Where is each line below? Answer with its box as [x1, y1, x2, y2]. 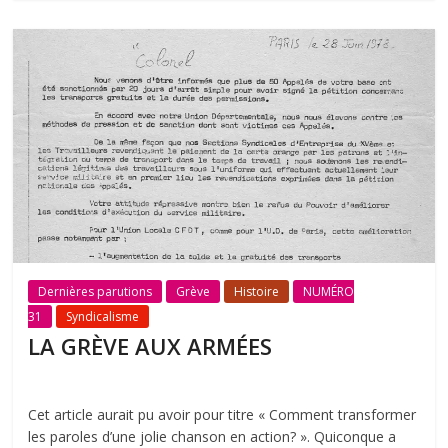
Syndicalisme [66, 308, 140, 326]
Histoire [234, 283, 280, 301]
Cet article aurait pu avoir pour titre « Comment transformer [28, 405, 417, 425]
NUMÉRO [303, 283, 355, 301]
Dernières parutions [38, 283, 153, 301]
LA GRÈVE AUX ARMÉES [28, 331, 273, 362]
